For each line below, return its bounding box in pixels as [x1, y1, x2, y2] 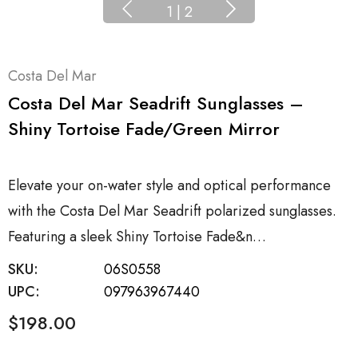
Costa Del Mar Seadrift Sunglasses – [8, 90, 304, 117]
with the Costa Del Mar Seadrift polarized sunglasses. [8, 201, 336, 222]
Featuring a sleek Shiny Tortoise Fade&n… [8, 226, 266, 248]
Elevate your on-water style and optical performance [8, 175, 331, 197]
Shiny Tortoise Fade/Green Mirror [8, 116, 280, 142]
